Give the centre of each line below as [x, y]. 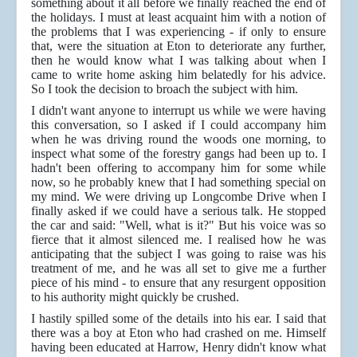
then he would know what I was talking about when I [178, 61]
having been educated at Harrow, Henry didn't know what [178, 347]
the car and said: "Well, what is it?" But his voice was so [178, 226]
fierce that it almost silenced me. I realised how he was [178, 240]
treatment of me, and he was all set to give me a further [178, 269]
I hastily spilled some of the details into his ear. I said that [178, 319]
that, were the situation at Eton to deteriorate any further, [178, 46]
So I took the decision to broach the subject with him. [165, 89]
